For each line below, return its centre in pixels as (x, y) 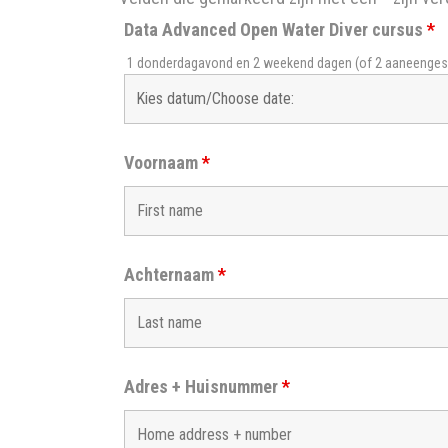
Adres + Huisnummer (202, 386)
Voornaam (162, 162)
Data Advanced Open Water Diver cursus (275, 29)
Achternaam (170, 274)
